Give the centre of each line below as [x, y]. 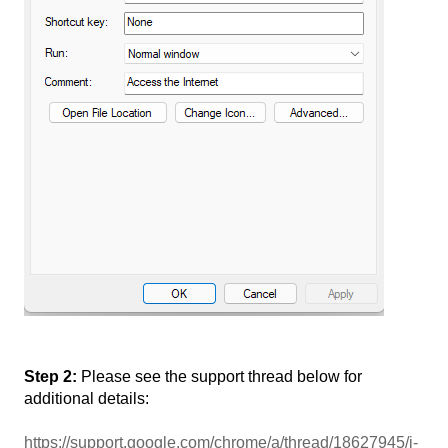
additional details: [86, 398]
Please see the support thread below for [219, 376]
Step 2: [50, 376]
